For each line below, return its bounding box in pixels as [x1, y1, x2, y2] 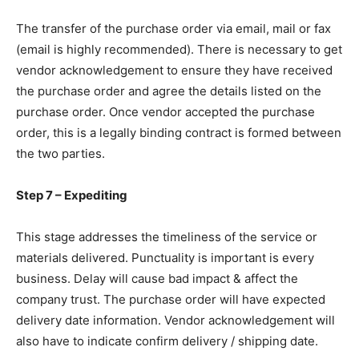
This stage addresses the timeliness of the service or [16, 228, 317, 244]
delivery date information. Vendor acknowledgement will [16, 312, 335, 328]
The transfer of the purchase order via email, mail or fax [16, 20, 331, 36]
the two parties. [16, 145, 105, 161]
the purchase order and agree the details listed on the [16, 83, 321, 99]
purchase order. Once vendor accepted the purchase [16, 103, 315, 119]
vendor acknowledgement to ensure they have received [16, 62, 333, 78]
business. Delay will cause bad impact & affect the [16, 270, 298, 286]
